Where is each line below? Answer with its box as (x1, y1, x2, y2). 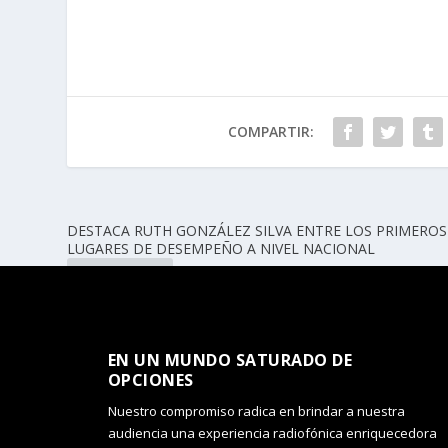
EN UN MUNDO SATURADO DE (107, 349, 353, 372)
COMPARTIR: (227, 122, 314, 142)
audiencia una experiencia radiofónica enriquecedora (107, 424, 437, 443)
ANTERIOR (90, 268, 162, 288)
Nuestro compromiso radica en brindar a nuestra (107, 402, 405, 421)
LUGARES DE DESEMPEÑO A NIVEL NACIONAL (67, 239, 376, 259)
